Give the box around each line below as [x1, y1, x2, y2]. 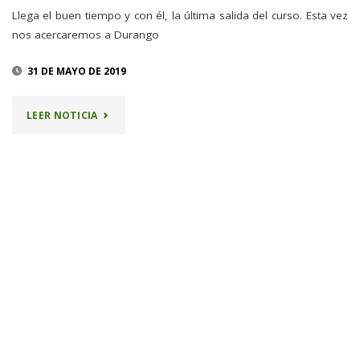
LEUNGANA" [96, 202, 159, 217]
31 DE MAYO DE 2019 [27, 63, 126, 78]
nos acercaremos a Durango [11, 27, 159, 43]
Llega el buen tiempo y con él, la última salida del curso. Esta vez [11, 8, 349, 23]
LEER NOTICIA [27, 108, 98, 122]
